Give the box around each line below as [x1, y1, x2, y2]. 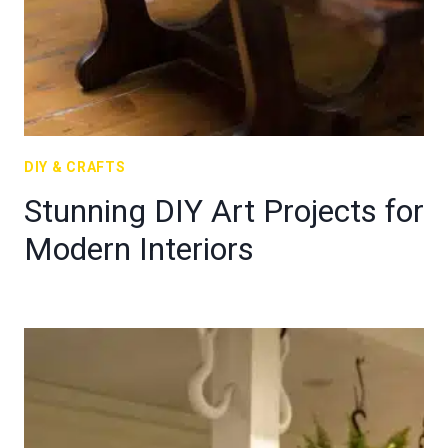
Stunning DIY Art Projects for [24, 192, 424, 230]
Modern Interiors [24, 230, 254, 268]
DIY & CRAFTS [24, 159, 126, 175]
